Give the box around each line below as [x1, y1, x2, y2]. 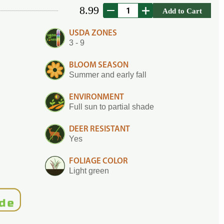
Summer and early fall [69, 70, 146, 79]
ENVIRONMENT [69, 93, 124, 101]
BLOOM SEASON [69, 61, 128, 69]
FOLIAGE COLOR [69, 157, 128, 165]
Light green [69, 166, 109, 175]
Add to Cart [162, 6, 202, 15]
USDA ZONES [69, 29, 117, 37]
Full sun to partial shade [69, 102, 154, 111]
